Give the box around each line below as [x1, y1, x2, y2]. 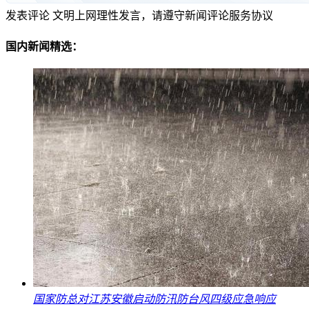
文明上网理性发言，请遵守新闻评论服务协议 [52, 9, 273, 21]
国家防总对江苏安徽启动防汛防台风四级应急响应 [33, 293, 276, 306]
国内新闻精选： [6, 41, 83, 53]
